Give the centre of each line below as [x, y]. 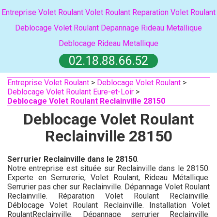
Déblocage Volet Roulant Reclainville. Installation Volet [108, 205]
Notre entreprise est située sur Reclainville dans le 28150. [108, 168]
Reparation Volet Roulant [174, 12]
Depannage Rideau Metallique [151, 28]
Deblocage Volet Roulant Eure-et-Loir [70, 92]
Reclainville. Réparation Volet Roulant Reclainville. [108, 196]
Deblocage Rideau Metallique [108, 43]
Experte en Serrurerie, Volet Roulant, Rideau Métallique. [108, 178]
